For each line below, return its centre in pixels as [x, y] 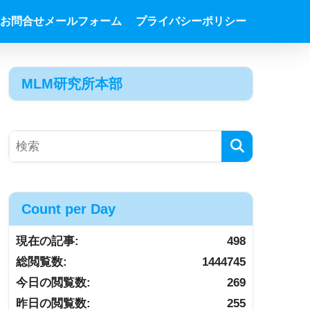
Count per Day [69, 209]
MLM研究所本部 [72, 84]
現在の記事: [47, 241]
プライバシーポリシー [191, 21]
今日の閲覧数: [53, 283]
